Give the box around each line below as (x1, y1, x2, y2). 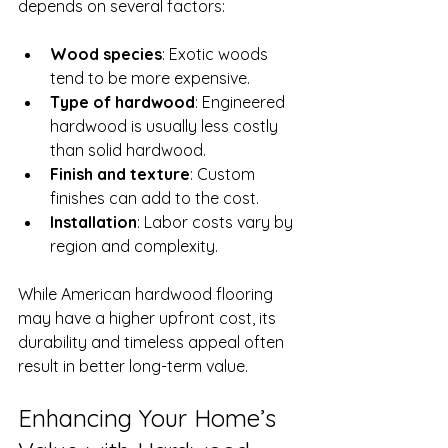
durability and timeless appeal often (18, 331, 288, 352)
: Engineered (195, 91, 289, 112)
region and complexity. (50, 235, 218, 256)
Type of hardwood (50, 91, 195, 112)
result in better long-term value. (18, 355, 248, 376)
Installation (50, 211, 137, 232)
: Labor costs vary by (137, 211, 297, 232)
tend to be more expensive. (50, 67, 250, 88)
